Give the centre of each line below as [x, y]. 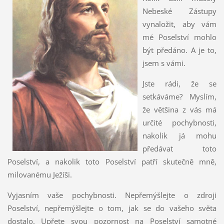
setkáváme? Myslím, [179, 96]
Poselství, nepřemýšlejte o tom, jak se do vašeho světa [112, 208]
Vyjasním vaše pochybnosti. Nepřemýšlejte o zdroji [112, 195]
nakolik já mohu [179, 135]
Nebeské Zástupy [179, 11]
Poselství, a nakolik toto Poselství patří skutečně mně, [112, 161]
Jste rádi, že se [179, 83]
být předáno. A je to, [179, 50]
